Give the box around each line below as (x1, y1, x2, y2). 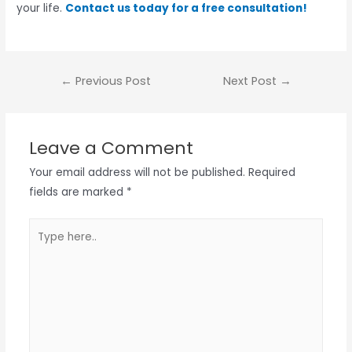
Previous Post (71, 72, 151, 89)
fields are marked (28, 185, 126, 200)
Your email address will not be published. (28, 165, 245, 181)
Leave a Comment (28, 136, 193, 161)
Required (247, 165, 295, 181)
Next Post (223, 72, 280, 89)
